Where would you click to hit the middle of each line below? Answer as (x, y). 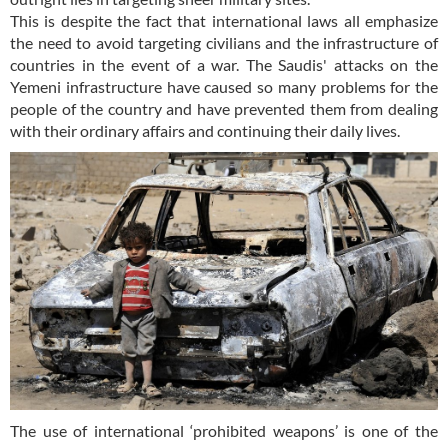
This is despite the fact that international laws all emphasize (224, 21)
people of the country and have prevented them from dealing (224, 109)
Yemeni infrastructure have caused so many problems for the (224, 87)
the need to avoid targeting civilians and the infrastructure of (224, 43)
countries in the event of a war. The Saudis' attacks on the (224, 65)
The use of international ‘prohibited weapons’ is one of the (224, 430)
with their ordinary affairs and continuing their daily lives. (205, 131)
